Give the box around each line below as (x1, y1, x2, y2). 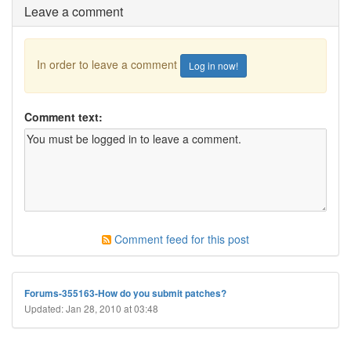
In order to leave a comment (37, 56, 180, 72)
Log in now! (189, 59, 238, 72)
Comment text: (24, 109, 103, 125)
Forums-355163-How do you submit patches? (24, 287, 226, 300)
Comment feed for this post (111, 231, 249, 247)
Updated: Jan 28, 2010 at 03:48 (24, 302, 158, 315)
